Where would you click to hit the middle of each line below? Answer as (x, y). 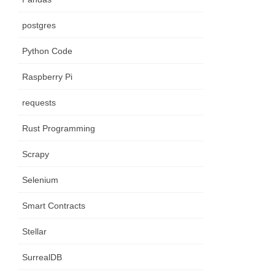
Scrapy (36, 154)
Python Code (48, 51)
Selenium (41, 180)
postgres (39, 25)
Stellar (35, 232)
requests (39, 103)
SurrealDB (42, 258)
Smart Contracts (54, 206)
